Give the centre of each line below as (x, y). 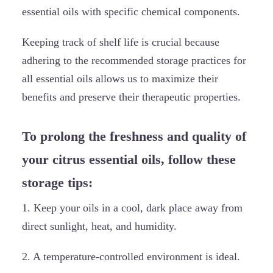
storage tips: (57, 182)
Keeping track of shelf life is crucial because (121, 42)
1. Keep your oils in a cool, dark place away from (132, 208)
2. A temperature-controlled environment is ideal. (131, 257)
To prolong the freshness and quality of (134, 136)
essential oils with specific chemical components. (131, 11)
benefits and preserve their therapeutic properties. (131, 97)
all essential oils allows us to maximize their (120, 78)
